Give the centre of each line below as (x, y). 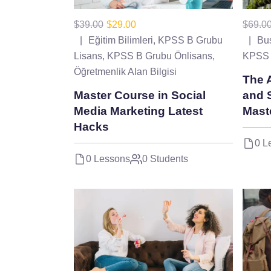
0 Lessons (108, 158)
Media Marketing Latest (138, 111)
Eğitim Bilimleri (121, 40)
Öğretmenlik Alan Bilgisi (125, 71)
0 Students (165, 158)
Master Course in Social (140, 95)
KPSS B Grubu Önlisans (160, 56)
